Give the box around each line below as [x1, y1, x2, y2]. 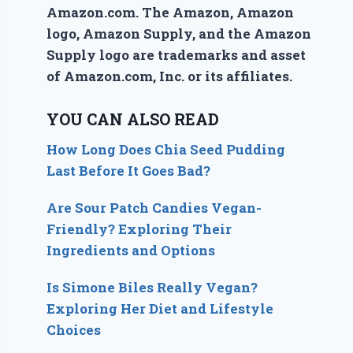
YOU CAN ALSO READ [46, 108, 220, 129]
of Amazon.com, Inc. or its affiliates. [46, 67, 293, 85]
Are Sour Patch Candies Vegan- [46, 198, 262, 217]
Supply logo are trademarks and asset [46, 46, 307, 64]
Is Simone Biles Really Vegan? [46, 277, 258, 296]
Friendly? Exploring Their [46, 219, 232, 238]
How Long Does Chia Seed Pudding [46, 139, 286, 158]
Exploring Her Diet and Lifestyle [46, 299, 274, 318]
